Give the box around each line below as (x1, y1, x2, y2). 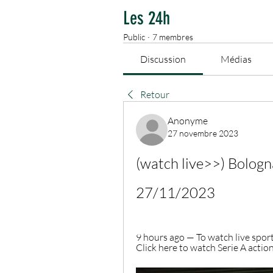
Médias (220, 53, 252, 66)
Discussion (140, 53, 186, 66)
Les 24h (123, 7, 170, 30)
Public (123, 32, 145, 43)
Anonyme (168, 115, 208, 127)
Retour (140, 88, 169, 101)
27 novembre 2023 (168, 128, 238, 139)
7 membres (152, 32, 193, 43)
